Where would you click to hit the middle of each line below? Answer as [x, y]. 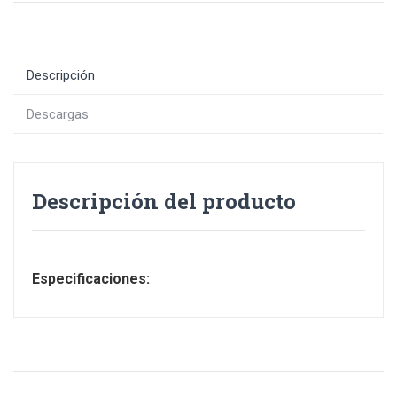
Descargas [58, 114]
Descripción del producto [164, 201]
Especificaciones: [91, 279]
